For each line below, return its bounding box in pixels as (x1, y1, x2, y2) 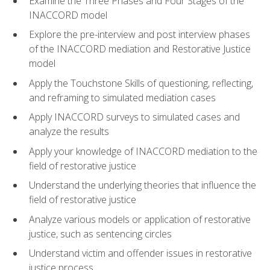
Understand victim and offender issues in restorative (29, 246, 252, 260)
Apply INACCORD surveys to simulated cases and (29, 110, 240, 124)
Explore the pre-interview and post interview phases (29, 28, 250, 42)
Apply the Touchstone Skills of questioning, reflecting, (29, 76, 253, 90)
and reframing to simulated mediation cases (29, 90, 216, 104)
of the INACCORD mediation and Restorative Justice (29, 42, 251, 56)
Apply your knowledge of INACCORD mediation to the (29, 144, 257, 158)
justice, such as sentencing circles (29, 227, 172, 240)
